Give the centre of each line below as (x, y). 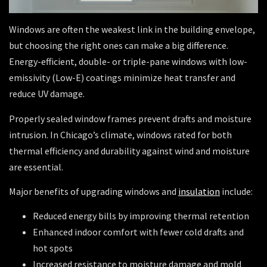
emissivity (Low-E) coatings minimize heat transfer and (122, 78)
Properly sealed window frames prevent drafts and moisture (130, 118)
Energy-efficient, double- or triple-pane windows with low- (128, 62)
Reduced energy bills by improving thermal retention (141, 216)
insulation (199, 192)
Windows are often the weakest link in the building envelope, (132, 30)
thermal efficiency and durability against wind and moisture (129, 150)
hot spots (53, 248)
